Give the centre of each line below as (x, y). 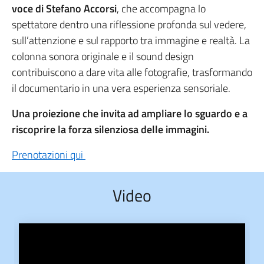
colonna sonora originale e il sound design (103, 57)
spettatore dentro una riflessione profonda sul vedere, (129, 25)
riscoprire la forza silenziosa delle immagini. (110, 130)
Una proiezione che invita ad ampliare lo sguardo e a (130, 114)
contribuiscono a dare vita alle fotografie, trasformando (132, 72)
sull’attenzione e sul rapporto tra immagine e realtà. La (131, 41)
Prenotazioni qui (49, 155)
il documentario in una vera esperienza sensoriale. (121, 88)
